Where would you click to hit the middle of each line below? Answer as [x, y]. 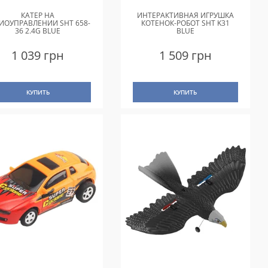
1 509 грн [185, 56]
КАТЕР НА [38, 16]
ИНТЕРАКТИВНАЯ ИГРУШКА [185, 16]
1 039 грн [38, 56]
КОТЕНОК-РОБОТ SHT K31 [185, 23]
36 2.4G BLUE [38, 31]
